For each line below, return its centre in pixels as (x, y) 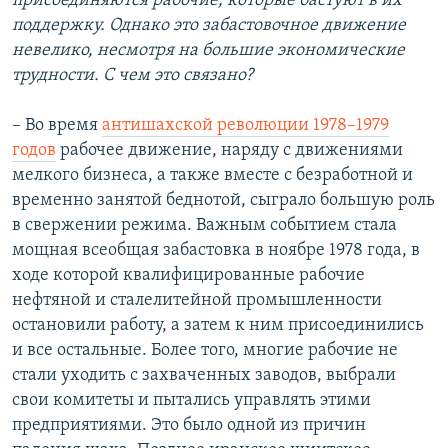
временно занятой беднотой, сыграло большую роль (223, 200)
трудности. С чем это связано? (132, 75)
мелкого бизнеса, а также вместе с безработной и (212, 175)
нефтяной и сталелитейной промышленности (197, 300)
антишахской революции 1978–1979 (245, 125)
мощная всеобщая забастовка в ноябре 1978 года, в (216, 250)
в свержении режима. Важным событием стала (204, 225)
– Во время (57, 125)
